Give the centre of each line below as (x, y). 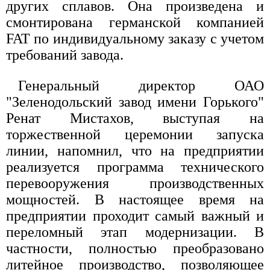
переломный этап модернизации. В (135, 232)
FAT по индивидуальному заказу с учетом (135, 39)
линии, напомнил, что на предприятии (135, 151)
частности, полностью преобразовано (135, 249)
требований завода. (65, 55)
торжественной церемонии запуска (135, 135)
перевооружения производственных (135, 184)
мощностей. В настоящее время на (135, 200)
